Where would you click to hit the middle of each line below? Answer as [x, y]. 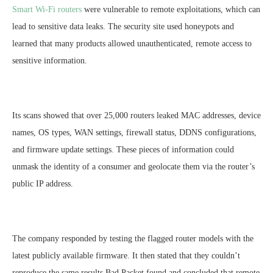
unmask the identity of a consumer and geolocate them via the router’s [133, 167]
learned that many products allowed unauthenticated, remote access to [132, 44]
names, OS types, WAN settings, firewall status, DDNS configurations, [134, 133]
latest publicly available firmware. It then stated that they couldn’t [126, 256]
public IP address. [43, 184]
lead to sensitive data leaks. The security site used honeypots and [123, 27]
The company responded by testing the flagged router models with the [133, 239]
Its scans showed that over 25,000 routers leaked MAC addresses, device [136, 116]
